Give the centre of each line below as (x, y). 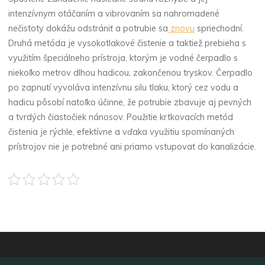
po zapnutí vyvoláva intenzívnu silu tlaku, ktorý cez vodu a (124, 88)
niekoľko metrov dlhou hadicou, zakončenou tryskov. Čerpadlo (131, 73)
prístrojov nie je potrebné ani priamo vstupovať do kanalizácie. (132, 147)
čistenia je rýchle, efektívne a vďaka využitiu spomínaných (122, 132)
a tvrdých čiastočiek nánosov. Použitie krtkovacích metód (121, 117)
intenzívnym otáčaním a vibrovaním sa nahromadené (114, 14)
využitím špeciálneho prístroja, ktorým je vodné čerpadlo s (123, 58)
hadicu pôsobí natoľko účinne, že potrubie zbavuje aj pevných (130, 103)
